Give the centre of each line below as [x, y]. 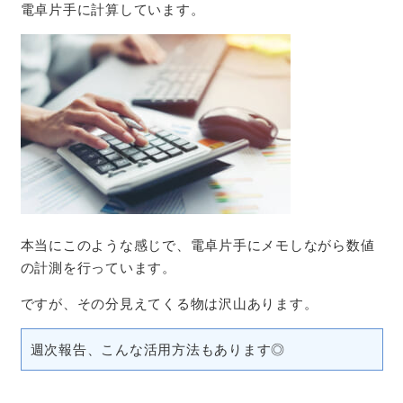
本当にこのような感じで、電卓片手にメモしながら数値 [197, 245]
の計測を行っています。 [98, 267]
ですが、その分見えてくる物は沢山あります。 [169, 303]
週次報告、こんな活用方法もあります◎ [157, 349]
